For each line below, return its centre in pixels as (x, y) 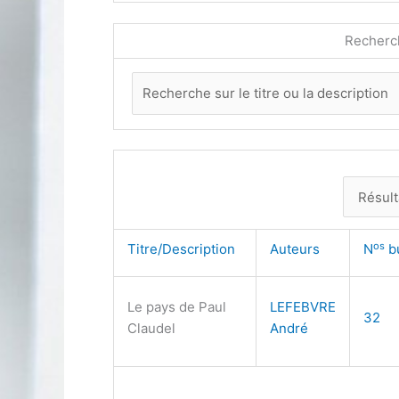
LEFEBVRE (303, 307)
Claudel (151, 329)
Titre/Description (185, 249)
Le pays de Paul (177, 307)
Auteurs (298, 249)
